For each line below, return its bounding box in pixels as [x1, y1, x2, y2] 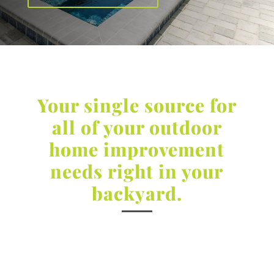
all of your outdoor [51, 115, 222, 139]
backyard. [91, 181, 182, 206]
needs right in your [50, 159, 224, 183]
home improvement [49, 137, 225, 161]
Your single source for [37, 93, 237, 117]
